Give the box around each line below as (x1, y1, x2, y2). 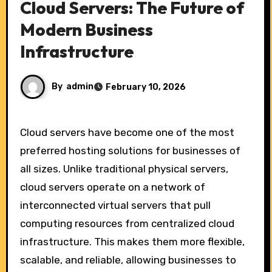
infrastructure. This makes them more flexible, (19, 236, 245, 248)
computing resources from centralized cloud (19, 217, 234, 230)
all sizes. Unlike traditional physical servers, (19, 163, 228, 175)
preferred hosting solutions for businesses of (19, 144, 240, 157)
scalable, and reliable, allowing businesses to (19, 254, 236, 267)
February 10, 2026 (105, 81, 186, 92)
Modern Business (19, 19, 153, 41)
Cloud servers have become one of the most (19, 126, 27, 139)
